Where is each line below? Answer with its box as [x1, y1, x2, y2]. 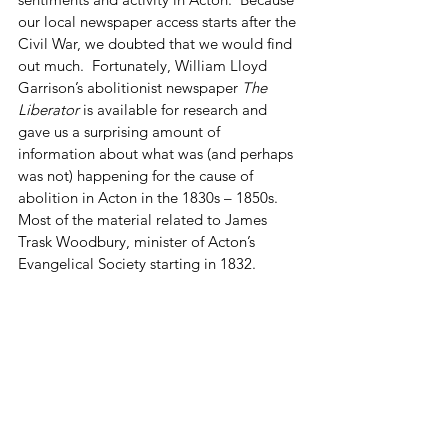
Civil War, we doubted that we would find [18, 34, 296, 53]
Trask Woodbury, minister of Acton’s [18, 232, 259, 251]
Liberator [18, 100, 79, 119]
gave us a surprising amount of [18, 122, 224, 141]
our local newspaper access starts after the [18, 12, 300, 31]
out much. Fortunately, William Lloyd [18, 56, 271, 75]
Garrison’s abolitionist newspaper [18, 78, 242, 97]
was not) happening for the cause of [18, 166, 257, 185]
